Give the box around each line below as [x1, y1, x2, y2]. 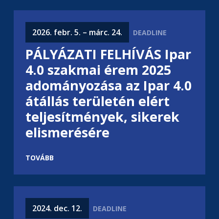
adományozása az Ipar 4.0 [25, 76, 192, 94]
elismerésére [25, 123, 109, 141]
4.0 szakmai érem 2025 [25, 61, 171, 79]
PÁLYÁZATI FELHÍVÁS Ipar [25, 45, 191, 63]
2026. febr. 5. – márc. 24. [32, 27, 122, 38]
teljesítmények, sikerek [25, 108, 179, 126]
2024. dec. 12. [32, 203, 82, 214]
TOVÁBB [25, 153, 54, 162]
